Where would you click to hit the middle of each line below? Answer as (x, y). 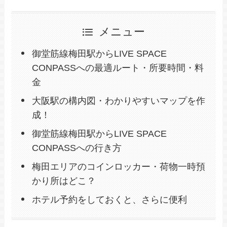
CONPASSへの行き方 (77, 148)
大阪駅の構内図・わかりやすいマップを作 (118, 101)
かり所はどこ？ (64, 181)
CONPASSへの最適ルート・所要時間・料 (118, 68)
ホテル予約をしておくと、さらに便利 (109, 199)
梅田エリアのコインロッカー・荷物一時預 (118, 166)
